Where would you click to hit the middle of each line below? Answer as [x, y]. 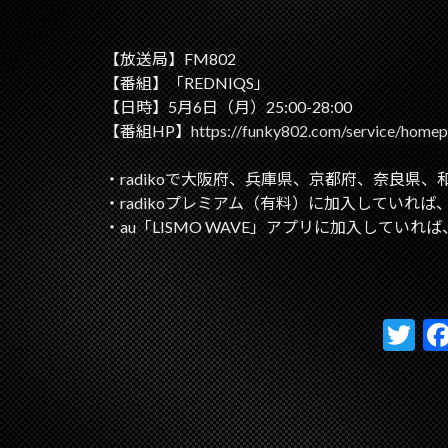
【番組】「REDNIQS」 [187, 82]
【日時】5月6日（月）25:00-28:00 [228, 106]
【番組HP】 [147, 130]
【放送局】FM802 [170, 58]
